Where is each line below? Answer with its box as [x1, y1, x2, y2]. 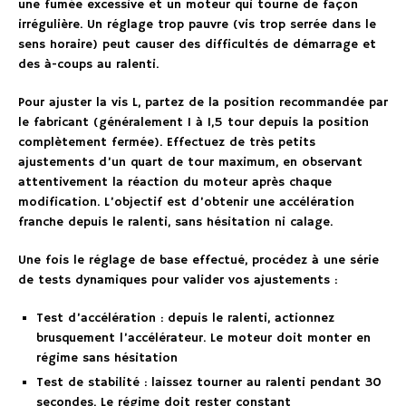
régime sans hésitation [36, 349, 178, 366]
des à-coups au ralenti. [18, 55, 159, 72]
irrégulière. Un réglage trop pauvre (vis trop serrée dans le [18, 15, 376, 33]
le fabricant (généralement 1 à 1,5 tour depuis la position [18, 113, 369, 130]
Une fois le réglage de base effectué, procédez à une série [18, 251, 379, 268]
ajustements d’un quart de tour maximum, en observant [18, 153, 362, 170]
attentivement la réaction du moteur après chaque [18, 173, 332, 190]
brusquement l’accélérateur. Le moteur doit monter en [36, 329, 371, 346]
